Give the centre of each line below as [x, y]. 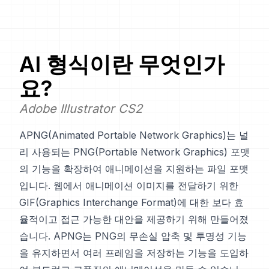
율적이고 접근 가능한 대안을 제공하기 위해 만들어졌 [134, 219]
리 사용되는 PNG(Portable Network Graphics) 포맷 [134, 152]
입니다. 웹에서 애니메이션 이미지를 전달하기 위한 [129, 186]
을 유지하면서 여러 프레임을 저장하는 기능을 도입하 [134, 253]
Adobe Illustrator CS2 [81, 109]
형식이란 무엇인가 [133, 64]
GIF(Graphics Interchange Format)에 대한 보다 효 [131, 202]
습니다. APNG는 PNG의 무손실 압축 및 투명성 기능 [133, 236]
